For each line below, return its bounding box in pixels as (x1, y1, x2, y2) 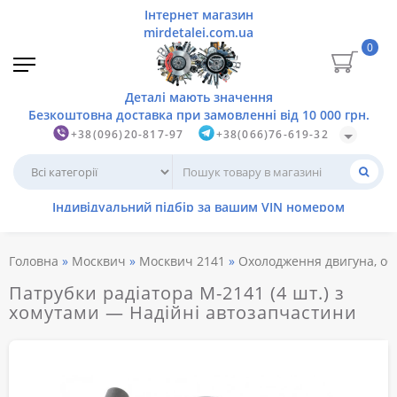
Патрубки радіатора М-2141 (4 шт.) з (9, 281, 345, 306)
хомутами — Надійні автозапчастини (9, 300, 357, 325)
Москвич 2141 (139, 253, 225, 270)
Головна (9, 253, 58, 270)
